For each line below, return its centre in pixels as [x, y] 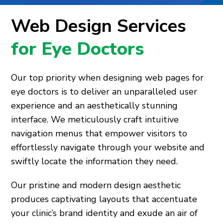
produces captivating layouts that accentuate [104, 199]
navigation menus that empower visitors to [99, 134]
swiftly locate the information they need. [95, 162]
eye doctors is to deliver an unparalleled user [104, 92]
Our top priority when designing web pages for [108, 78]
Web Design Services [99, 26]
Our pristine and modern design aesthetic [96, 185]
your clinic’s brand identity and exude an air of [105, 213]
